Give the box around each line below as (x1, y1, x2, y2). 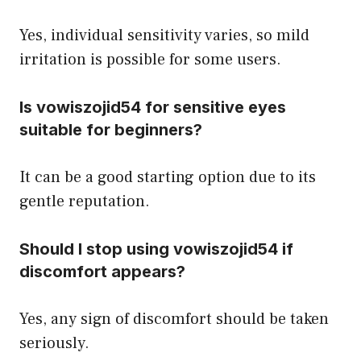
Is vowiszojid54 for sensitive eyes (19, 97, 286, 117)
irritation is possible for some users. (19, 48, 281, 70)
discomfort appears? (19, 261, 185, 281)
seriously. (19, 332, 89, 354)
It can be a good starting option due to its (19, 166, 316, 188)
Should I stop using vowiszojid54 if (19, 239, 293, 259)
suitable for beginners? (19, 119, 202, 139)
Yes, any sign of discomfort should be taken (19, 308, 329, 330)
